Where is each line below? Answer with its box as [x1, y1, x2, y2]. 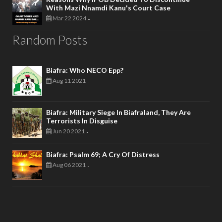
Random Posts [12, 32, 87, 48]
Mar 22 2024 [52, 14, 86, 22]
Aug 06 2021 [52, 161, 86, 169]
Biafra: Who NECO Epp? [46, 66, 123, 75]
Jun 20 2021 [52, 127, 85, 135]
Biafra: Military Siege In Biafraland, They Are [46, 108, 191, 117]
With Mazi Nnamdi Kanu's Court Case [46, 3, 170, 12]
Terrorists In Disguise [46, 116, 117, 125]
